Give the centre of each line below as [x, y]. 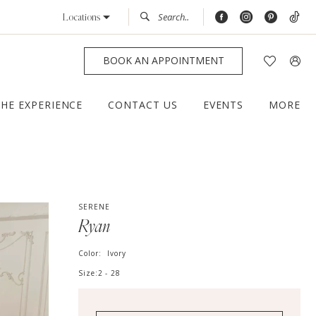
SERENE [94, 207]
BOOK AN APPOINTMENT [163, 61]
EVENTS [223, 105]
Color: [91, 254]
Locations [81, 17]
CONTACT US [143, 105]
